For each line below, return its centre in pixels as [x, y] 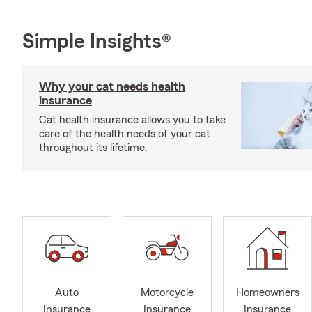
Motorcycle [167, 293]
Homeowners [267, 293]
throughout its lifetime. [93, 148]
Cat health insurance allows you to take [132, 120]
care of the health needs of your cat [125, 134]
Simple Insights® [97, 42]
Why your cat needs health [112, 86]
